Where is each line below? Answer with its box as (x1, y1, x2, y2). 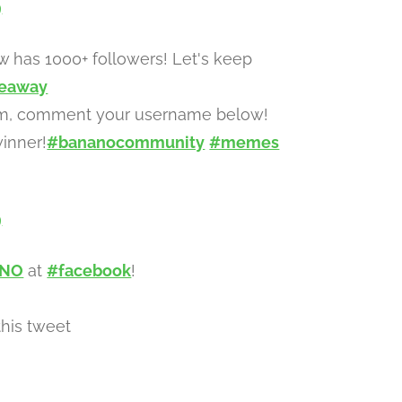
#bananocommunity (47, 133, 205, 153)
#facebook (47, 260, 132, 280)
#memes (209, 133, 280, 153)
